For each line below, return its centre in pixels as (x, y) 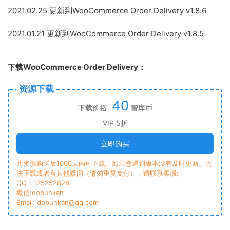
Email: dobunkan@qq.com (57, 202)
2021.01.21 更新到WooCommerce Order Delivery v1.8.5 (106, 33)
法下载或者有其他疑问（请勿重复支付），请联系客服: (98, 173)
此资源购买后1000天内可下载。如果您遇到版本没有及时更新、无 (114, 163)
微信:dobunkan (40, 192)
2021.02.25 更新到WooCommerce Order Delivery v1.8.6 (107, 10)
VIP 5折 (115, 123)
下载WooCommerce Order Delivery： (77, 67)
